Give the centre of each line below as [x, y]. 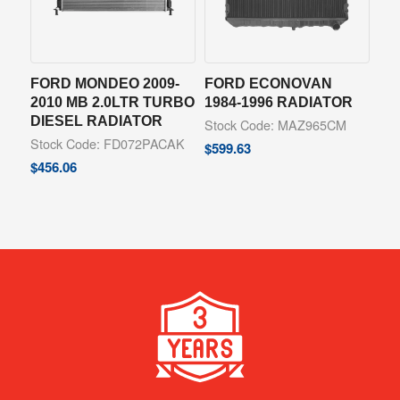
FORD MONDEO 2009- [104, 83]
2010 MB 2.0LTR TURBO [112, 101]
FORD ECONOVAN [268, 83]
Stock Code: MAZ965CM [275, 124]
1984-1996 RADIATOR [278, 101]
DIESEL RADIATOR [96, 120]
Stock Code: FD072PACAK [107, 143]
